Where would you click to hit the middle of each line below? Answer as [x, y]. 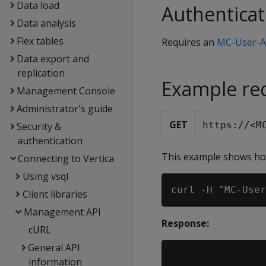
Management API [62, 212]
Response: [185, 223]
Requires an [189, 42]
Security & [39, 126]
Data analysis [46, 23]
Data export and [53, 59]
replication [41, 73]
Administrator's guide [64, 109]
